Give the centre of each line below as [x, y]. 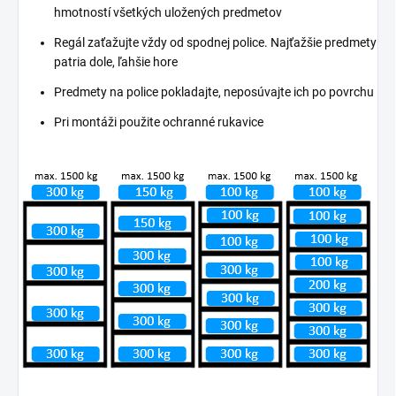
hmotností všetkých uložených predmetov [168, 12]
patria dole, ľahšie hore [116, 61]
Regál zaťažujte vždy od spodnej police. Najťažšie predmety [215, 42]
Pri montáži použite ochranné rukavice [159, 122]
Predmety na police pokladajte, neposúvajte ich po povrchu [214, 91]
